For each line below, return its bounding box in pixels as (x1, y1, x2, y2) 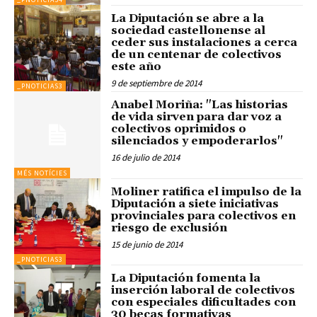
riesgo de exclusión (111, 220, 228, 235)
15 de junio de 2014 (111, 238, 183, 250)
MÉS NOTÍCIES (17, 168, 67, 178)
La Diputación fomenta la (111, 271, 261, 286)
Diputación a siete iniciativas (111, 196, 279, 211)
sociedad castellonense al (111, 23, 266, 38)
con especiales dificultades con (111, 295, 296, 310)
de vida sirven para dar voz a (111, 110, 282, 125)
